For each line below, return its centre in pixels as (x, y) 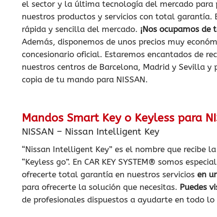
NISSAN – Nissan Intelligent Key (91, 132)
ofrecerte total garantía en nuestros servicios (109, 174)
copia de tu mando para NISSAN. (85, 79)
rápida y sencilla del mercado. (81, 29)
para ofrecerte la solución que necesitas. (101, 187)
